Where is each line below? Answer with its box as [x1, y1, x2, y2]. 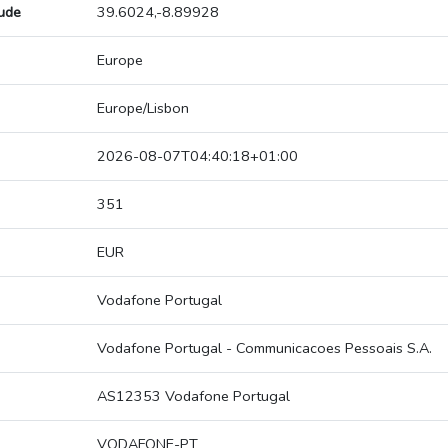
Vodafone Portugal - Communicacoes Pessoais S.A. [97, 338, 432, 359]
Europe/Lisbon [97, 98, 189, 119]
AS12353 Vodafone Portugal [97, 386, 290, 407]
